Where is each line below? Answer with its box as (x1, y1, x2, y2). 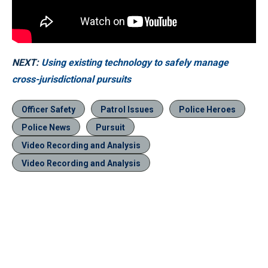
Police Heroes (179, 105, 236, 115)
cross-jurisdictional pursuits (12, 74, 131, 86)
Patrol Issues (100, 105, 154, 115)
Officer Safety (22, 105, 75, 115)
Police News (22, 123, 71, 133)
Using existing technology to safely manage (41, 57, 229, 69)
